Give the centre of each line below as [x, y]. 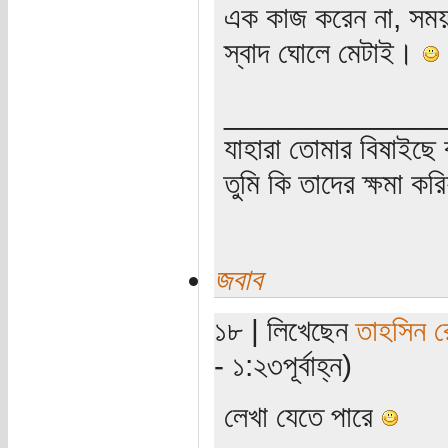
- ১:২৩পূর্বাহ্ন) [282, 364]
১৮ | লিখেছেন [284, 329]
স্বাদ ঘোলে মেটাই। [322, 51]
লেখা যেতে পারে [302, 415]
